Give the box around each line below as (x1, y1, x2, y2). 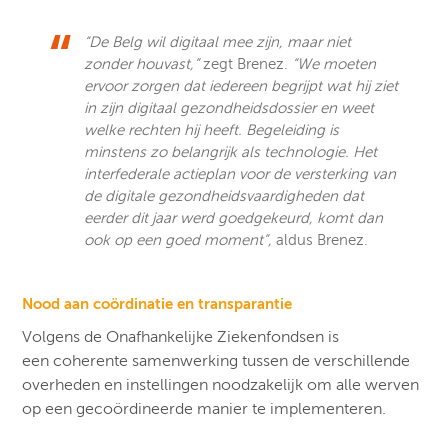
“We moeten (292, 55, 377, 72)
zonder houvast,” (84, 55, 200, 72)
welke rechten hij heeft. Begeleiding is (84, 121, 340, 138)
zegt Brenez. (199, 55, 293, 72)
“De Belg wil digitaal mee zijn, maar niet (84, 33, 352, 50)
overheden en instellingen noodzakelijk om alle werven (22, 375, 420, 394)
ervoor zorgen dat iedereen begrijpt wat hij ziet (84, 77, 399, 94)
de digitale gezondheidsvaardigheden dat (84, 187, 365, 204)
